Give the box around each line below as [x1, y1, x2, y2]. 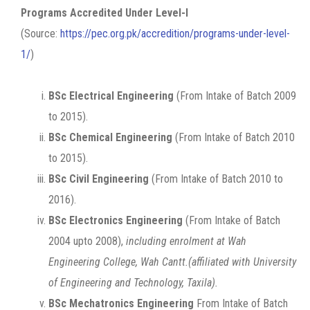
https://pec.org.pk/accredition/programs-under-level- [60, 27, 290, 40]
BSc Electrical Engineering [48, 89, 174, 102]
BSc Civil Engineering [48, 172, 149, 185]
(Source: [21, 27, 60, 40]
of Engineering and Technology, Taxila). [48, 276, 218, 289]
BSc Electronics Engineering [48, 214, 183, 227]
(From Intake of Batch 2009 [174, 89, 296, 102]
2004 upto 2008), [48, 235, 123, 248]
